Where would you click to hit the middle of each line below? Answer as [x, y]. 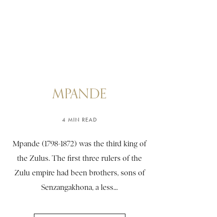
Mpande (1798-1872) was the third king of [79, 144]
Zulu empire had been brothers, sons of [79, 173]
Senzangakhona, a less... [79, 187]
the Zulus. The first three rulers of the [79, 158]
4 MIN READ [79, 120]
